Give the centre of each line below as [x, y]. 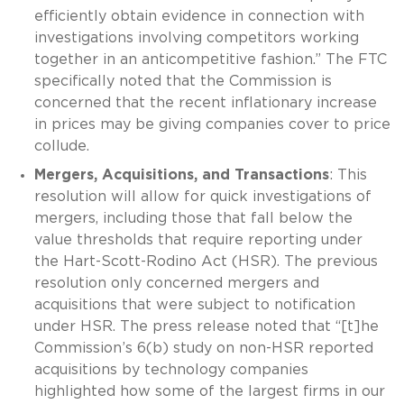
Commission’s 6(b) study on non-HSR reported [203, 348]
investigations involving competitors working [196, 37]
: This [348, 174]
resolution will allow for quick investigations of [202, 196]
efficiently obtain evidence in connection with [199, 16]
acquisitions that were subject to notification [194, 304]
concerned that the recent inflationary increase [205, 102]
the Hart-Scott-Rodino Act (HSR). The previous [206, 261]
